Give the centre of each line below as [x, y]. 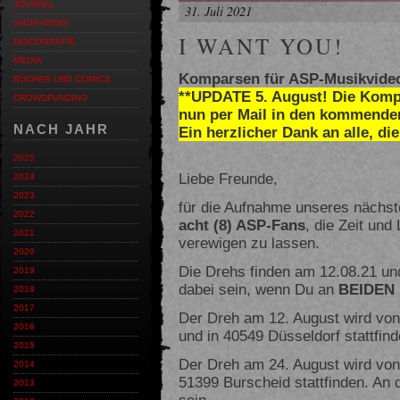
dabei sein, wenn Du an [258, 289]
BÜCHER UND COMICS [62, 79]
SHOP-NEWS [41, 23]
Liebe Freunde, [228, 178]
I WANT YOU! [261, 46]
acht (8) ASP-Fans [242, 225]
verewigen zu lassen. [249, 242]
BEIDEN [367, 289]
